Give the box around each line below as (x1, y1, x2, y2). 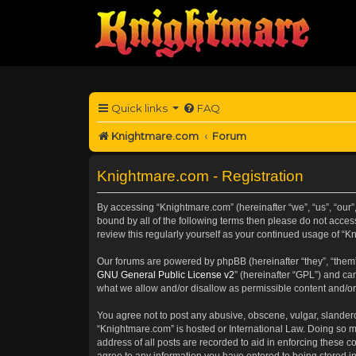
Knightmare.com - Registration (97, 167, 304, 184)
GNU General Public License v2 (97, 269, 234, 281)
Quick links (111, 102, 168, 114)
